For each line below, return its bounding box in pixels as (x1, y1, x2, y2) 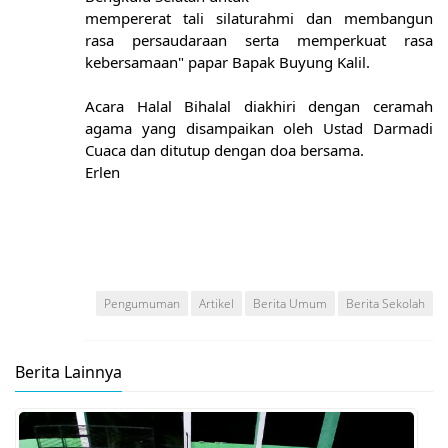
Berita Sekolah (346, 295, 425, 313)
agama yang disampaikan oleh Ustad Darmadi (85, 118, 433, 139)
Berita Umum (253, 295, 327, 313)
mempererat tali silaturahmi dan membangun (85, 8, 433, 29)
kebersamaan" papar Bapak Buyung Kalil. (85, 52, 370, 73)
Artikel (199, 295, 234, 313)
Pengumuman (104, 295, 180, 313)
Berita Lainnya (15, 361, 122, 384)
